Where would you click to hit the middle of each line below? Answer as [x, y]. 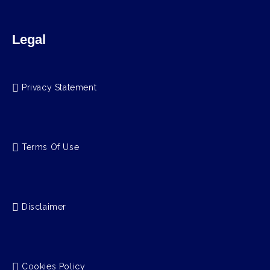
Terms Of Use [51, 147]
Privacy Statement [59, 88]
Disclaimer [44, 207]
